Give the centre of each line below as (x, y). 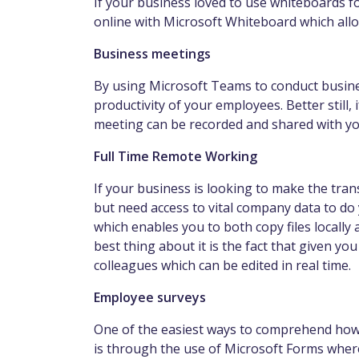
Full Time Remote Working (177, 157)
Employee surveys (151, 298)
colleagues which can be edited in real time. (224, 266)
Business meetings (154, 54)
